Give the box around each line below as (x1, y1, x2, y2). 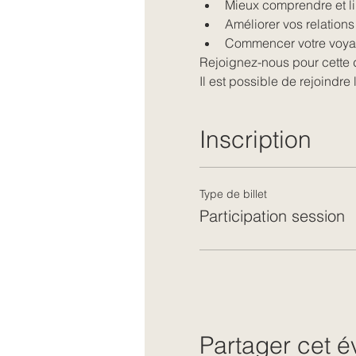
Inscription (199, 124, 311, 154)
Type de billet (199, 186, 267, 201)
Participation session (199, 205, 345, 226)
